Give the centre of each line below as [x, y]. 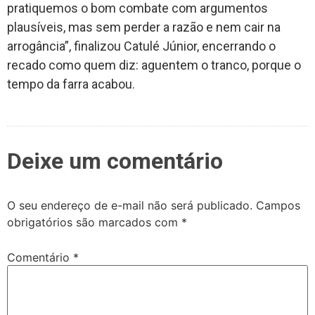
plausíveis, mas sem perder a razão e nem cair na [144, 27]
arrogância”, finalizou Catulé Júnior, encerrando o [141, 46]
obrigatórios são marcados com [94, 223]
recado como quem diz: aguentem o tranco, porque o [154, 65]
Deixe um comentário [115, 161]
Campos [278, 206]
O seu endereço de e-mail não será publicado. [130, 206]
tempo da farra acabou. [71, 84]
